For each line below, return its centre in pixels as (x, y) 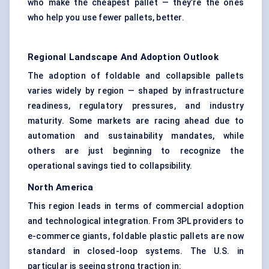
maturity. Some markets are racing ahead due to (136, 121)
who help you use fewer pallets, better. (106, 18)
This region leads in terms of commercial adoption (136, 206)
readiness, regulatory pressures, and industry (136, 106)
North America (61, 188)
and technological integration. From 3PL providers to (136, 221)
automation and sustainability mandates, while (136, 136)
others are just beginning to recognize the (136, 151)
